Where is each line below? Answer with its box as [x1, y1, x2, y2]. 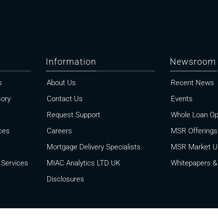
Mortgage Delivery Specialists [47, 143, 141, 152]
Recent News [171, 78, 215, 88]
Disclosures [47, 175, 85, 184]
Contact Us [47, 94, 83, 104]
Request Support [47, 110, 101, 120]
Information [46, 56, 97, 67]
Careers [47, 127, 73, 136]
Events [171, 94, 193, 104]
